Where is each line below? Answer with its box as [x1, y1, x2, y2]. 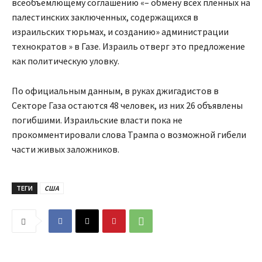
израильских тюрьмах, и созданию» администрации [12, 26, 229, 38]
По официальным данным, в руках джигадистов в [12, 85, 219, 97]
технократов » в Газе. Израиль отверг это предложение [12, 40, 245, 53]
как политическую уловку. [12, 55, 119, 67]
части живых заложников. [12, 143, 119, 156]
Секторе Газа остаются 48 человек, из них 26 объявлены [12, 99, 243, 112]
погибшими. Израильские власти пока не [12, 114, 182, 126]
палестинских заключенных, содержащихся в [12, 11, 198, 23]
